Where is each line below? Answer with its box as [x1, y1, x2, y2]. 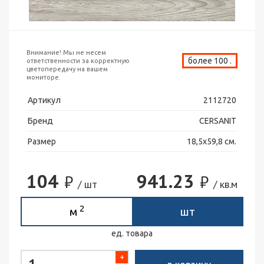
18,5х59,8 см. [187, 137, 236, 146]
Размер [28, 137, 56, 146]
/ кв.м [213, 177, 237, 191]
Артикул [28, 95, 61, 105]
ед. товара [111, 229, 153, 238]
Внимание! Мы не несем [27, 49, 106, 56]
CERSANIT [199, 116, 236, 126]
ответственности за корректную [27, 57, 130, 64]
